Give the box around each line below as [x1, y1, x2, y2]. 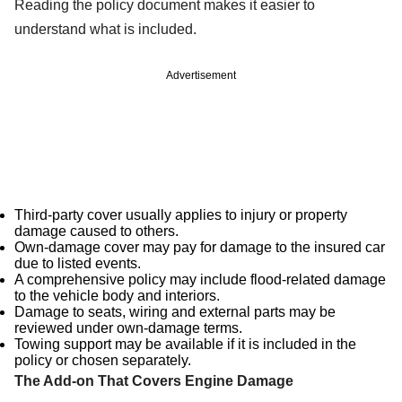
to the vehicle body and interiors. [14, 287, 220, 303]
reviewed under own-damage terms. [14, 319, 242, 336]
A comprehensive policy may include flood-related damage [14, 271, 386, 287]
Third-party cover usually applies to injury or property [14, 206, 347, 223]
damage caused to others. [14, 223, 179, 239]
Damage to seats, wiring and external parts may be [14, 303, 336, 319]
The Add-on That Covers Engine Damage [14, 372, 293, 389]
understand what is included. [14, 21, 197, 37]
